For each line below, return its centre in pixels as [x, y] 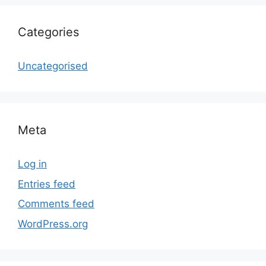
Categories [48, 32]
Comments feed [56, 204]
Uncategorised [53, 66]
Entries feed [47, 184]
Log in [32, 164]
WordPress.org [53, 224]
